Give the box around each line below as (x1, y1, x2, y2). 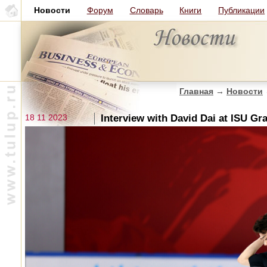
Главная (179, 86, 213, 96)
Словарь (129, 5, 163, 15)
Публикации (218, 5, 265, 15)
